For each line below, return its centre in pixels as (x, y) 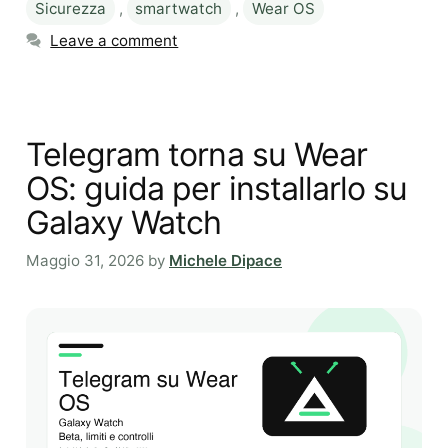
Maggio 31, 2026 (85, 261)
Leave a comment (114, 40)
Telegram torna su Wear (196, 154)
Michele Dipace (225, 261)
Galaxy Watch (124, 222)
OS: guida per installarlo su (217, 188)
